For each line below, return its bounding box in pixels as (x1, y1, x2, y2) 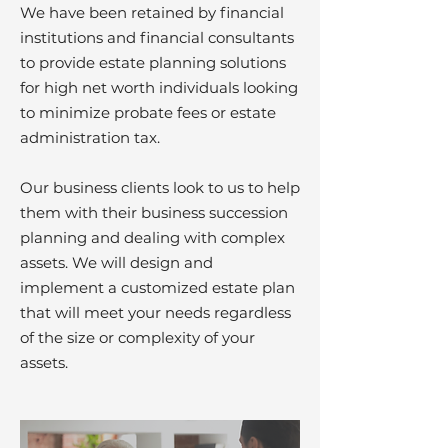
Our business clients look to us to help (20, 178, 300, 197)
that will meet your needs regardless (20, 303, 291, 322)
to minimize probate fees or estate (20, 103, 276, 122)
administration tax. (20, 128, 160, 147)
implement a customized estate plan (20, 278, 295, 297)
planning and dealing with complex (20, 228, 285, 247)
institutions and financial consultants (20, 28, 294, 47)
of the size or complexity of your (20, 328, 255, 347)
